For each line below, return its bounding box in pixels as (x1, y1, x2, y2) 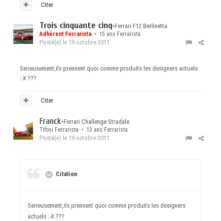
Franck (39, 116, 61, 127)
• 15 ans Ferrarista (93, 31, 141, 38)
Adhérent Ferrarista (39, 31, 93, 38)
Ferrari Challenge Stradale (64, 118, 129, 126)
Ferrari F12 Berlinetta (115, 22, 167, 30)
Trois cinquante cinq (39, 20, 112, 31)
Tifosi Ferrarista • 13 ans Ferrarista (39, 126, 128, 134)
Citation (54, 170, 77, 178)
